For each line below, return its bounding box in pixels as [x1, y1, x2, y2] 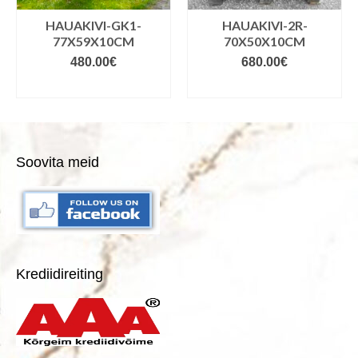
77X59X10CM [29, 34, 111, 50]
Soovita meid [16, 154, 99, 171]
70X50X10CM [200, 34, 282, 50]
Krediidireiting [16, 266, 103, 283]
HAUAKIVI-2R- [198, 18, 284, 34]
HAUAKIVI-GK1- [22, 18, 118, 34]
